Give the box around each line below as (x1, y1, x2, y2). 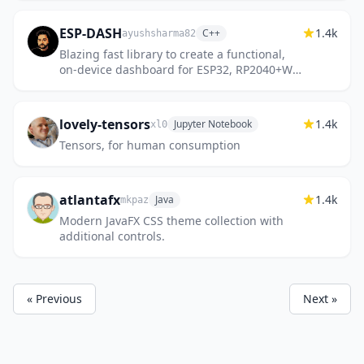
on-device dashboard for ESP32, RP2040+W (59, 62, 292, 77)
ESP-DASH (59, 24, 122, 42)
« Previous (27, 291, 82, 306)
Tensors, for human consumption (59, 137, 240, 153)
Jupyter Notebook (174, 117, 252, 131)
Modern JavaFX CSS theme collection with (59, 213, 284, 228)
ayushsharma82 (122, 28, 196, 39)
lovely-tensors (59, 115, 150, 133)
